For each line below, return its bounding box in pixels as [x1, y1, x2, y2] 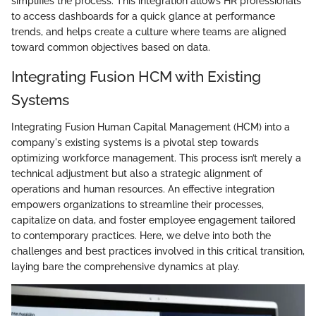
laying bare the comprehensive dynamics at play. [11, 260, 240, 272]
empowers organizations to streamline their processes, [11, 198, 264, 210]
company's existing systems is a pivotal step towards [11, 136, 259, 148]
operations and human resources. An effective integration [11, 183, 274, 195]
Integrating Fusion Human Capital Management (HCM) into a [11, 121, 290, 133]
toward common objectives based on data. [11, 42, 210, 54]
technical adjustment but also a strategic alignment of [11, 167, 262, 179]
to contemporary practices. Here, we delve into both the [11, 229, 271, 241]
